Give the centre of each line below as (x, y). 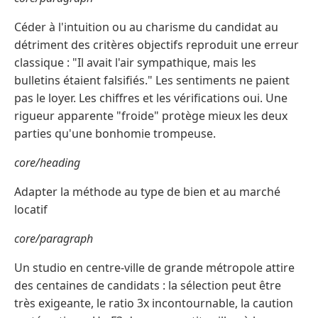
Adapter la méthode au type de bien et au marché (147, 192)
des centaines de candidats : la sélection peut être (148, 286)
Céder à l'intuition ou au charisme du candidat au (146, 27)
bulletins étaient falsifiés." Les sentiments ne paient (152, 81)
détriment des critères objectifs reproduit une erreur (157, 45)
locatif (31, 210)
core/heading (47, 163)
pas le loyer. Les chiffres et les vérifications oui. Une (151, 98)
